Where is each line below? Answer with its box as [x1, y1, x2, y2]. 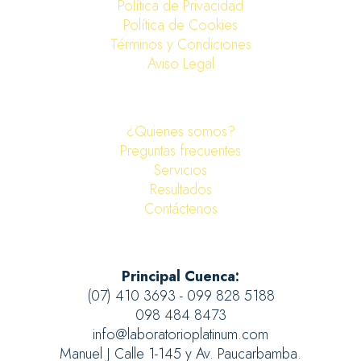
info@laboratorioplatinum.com [93, 324, 268, 345]
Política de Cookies [123, 15, 238, 35]
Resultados [149, 179, 212, 200]
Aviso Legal [147, 53, 214, 74]
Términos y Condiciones [110, 34, 251, 55]
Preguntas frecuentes [120, 140, 241, 161]
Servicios [154, 160, 207, 180]
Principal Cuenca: [122, 266, 239, 287]
